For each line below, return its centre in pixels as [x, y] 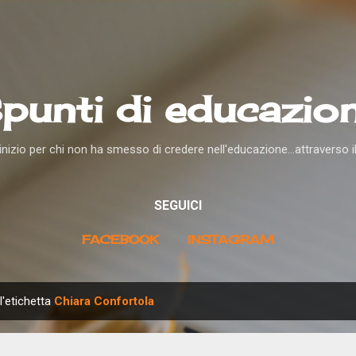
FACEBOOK [120, 240]
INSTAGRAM [231, 240]
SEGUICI [178, 205]
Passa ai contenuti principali [178, 20]
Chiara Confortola [104, 301]
